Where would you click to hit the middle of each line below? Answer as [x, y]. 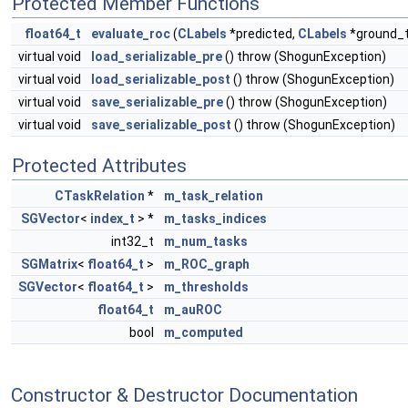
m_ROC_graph [207, 265]
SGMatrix [49, 265]
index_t [112, 219]
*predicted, [262, 34]
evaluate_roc [131, 34]
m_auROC [193, 310]
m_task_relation [214, 196]
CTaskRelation [100, 196]
